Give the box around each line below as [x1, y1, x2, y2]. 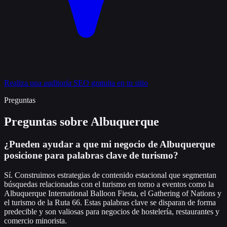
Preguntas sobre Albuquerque [4, 115, 159, 129]
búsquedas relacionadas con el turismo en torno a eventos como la [4, 179, 214, 188]
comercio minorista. [4, 216, 67, 225]
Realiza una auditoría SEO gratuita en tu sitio [4, 79, 148, 88]
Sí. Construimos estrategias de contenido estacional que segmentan [4, 170, 216, 179]
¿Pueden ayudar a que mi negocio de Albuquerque [4, 138, 215, 149]
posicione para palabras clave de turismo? [4, 149, 178, 161]
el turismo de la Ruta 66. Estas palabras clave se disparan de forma [4, 198, 216, 207]
